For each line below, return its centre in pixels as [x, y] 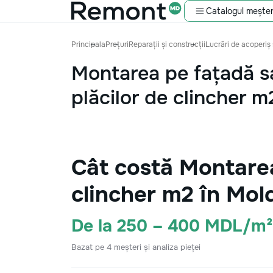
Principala [88, 44]
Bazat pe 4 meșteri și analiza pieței [136, 247]
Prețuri [117, 44]
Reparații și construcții [167, 44]
